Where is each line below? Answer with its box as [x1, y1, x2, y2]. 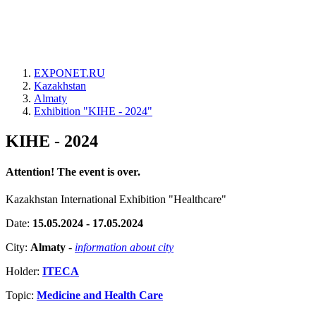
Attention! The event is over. [6, 166, 140, 178]
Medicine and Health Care [37, 289, 163, 302]
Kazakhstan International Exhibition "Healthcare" [6, 193, 226, 206]
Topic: [6, 289, 37, 302]
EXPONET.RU [34, 67, 105, 79]
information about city [75, 241, 174, 254]
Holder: [6, 265, 42, 278]
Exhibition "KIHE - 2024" [34, 105, 152, 117]
